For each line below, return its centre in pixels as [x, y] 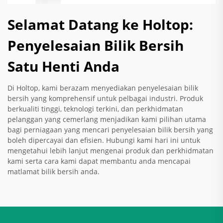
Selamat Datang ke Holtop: [100, 25]
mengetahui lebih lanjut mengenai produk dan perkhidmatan [111, 151]
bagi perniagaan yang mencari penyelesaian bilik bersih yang [110, 130]
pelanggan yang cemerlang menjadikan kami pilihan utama [107, 119]
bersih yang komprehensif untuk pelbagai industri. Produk [105, 99]
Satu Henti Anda [63, 66]
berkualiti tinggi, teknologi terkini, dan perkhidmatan [95, 109]
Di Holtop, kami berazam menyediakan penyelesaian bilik [103, 88]
